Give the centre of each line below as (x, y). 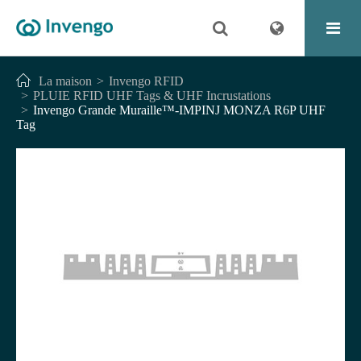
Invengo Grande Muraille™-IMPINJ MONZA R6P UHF (179, 110)
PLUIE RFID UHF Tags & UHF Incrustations (152, 95)
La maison (65, 81)
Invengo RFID (146, 81)
